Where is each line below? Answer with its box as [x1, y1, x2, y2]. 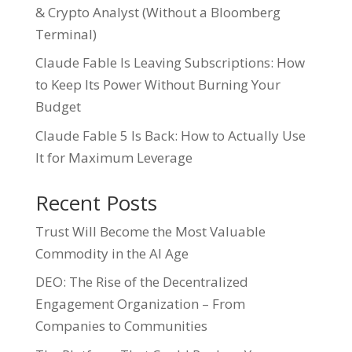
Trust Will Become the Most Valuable [35, 222, 266, 240]
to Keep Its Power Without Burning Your [35, 75, 280, 94]
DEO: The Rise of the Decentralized [35, 273, 248, 291]
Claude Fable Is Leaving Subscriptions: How [35, 53, 305, 72]
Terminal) [35, 24, 97, 43]
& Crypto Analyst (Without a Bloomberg [35, 2, 280, 21]
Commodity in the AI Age [35, 244, 189, 262]
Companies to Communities [35, 317, 207, 335]
